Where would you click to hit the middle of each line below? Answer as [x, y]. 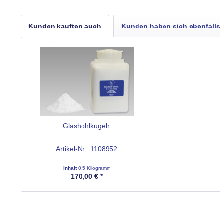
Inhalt [70, 168]
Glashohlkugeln [87, 126]
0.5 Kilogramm [94, 168]
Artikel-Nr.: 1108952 [87, 149]
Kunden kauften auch [65, 26]
